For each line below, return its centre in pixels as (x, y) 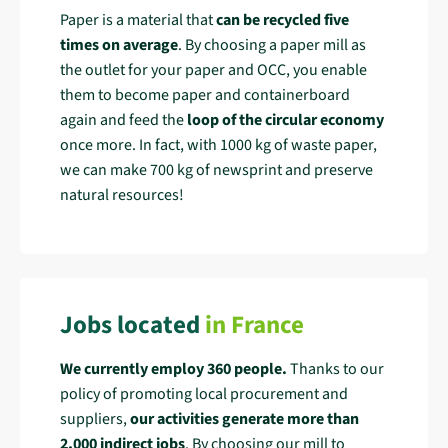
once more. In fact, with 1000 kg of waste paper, (218, 145)
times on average (119, 45)
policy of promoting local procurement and (204, 393)
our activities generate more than (244, 418)
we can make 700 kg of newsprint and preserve (216, 170)
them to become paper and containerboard (205, 95)
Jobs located (132, 325)
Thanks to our (335, 368)
